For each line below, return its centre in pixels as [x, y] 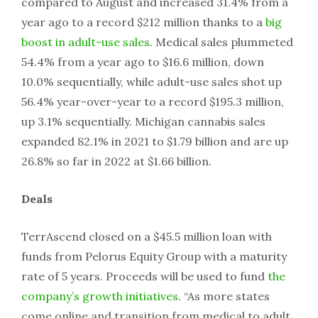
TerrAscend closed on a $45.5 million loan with [147, 237]
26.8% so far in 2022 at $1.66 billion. [116, 161]
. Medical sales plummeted [221, 42]
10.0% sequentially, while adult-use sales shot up [152, 82]
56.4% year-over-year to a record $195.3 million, [153, 102]
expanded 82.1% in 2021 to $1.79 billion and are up [155, 142]
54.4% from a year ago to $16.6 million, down [143, 62]
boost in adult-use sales [86, 42]
